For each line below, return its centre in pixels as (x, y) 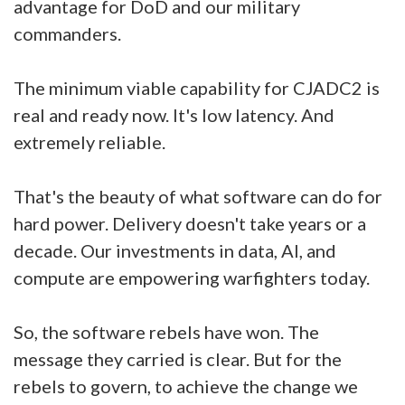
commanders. (69, 33)
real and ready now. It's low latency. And (174, 115)
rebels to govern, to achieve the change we (186, 386)
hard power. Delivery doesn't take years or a (190, 223)
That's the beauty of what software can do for (198, 196)
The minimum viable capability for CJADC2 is (197, 88)
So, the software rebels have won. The (166, 332)
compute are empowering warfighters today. (193, 278)
